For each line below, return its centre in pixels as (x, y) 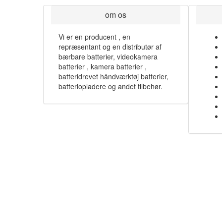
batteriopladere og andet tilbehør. (111, 86)
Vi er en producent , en (94, 37)
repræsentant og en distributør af (110, 47)
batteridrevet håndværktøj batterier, (113, 76)
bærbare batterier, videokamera (108, 56)
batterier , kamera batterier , (103, 66)
